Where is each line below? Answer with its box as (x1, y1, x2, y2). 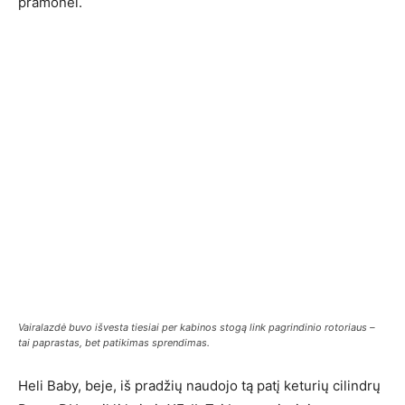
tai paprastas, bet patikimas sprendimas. (18, 336, 210, 349)
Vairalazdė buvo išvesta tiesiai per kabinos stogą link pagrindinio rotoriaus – (18, 321, 375, 334)
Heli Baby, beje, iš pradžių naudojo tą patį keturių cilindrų (18, 377, 381, 394)
